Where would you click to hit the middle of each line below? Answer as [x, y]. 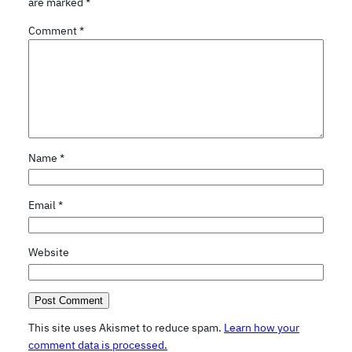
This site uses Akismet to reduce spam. [126, 328]
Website [49, 253]
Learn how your [262, 328]
